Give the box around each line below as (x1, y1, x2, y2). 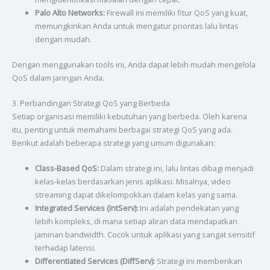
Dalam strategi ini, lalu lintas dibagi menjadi (98, 163, 254, 174)
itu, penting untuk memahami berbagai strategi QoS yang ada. (11, 124, 233, 135)
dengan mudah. (34, 34, 92, 45)
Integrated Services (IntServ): (34, 202, 138, 214)
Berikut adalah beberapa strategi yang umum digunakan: (11, 137, 215, 148)
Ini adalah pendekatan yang (137, 202, 239, 214)
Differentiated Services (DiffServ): (34, 256, 155, 267)
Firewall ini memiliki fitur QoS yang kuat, (104, 7, 248, 19)
